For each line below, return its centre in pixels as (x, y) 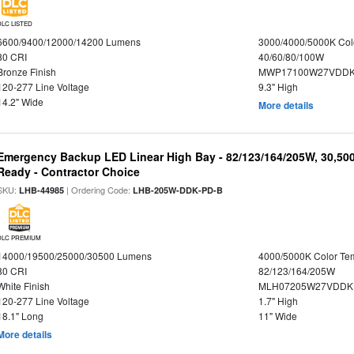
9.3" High (278, 87)
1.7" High (278, 301)
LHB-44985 (42, 190)
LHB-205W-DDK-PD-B (178, 190)
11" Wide (277, 316)
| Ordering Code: (99, 190)
